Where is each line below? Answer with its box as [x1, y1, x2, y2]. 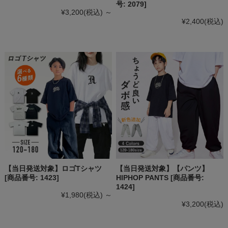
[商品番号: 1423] [4, 174, 59, 182]
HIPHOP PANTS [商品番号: [116, 174, 205, 182]
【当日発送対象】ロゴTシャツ [4, 164, 102, 173]
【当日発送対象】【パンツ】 [116, 164, 209, 173]
